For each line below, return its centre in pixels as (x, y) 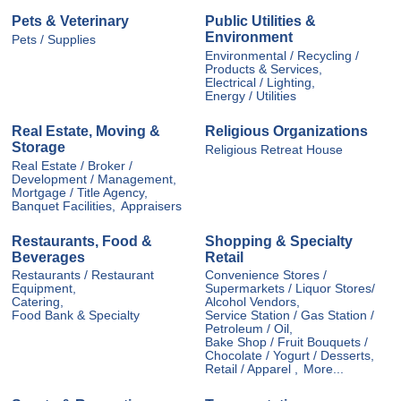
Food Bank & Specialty (76, 316)
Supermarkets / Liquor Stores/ (290, 289)
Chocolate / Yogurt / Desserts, (290, 356)
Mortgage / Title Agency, (80, 192)
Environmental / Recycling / (282, 55)
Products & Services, (264, 69)
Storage (38, 148)
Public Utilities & (260, 21)
